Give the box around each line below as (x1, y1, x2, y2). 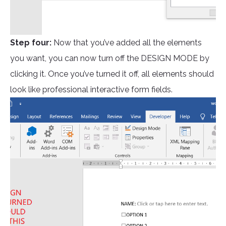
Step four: (10, 38, 51, 48)
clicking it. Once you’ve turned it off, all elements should (10, 69, 214, 79)
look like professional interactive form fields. (10, 85, 173, 95)
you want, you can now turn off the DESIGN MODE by (10, 53, 209, 64)
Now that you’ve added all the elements (51, 38, 202, 48)
